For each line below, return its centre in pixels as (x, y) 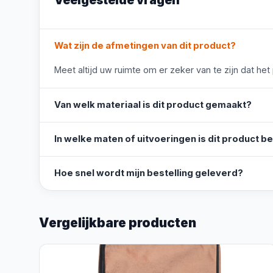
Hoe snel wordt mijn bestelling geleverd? (149, 173)
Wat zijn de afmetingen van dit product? (145, 46)
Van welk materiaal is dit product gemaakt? (153, 105)
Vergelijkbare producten (118, 223)
